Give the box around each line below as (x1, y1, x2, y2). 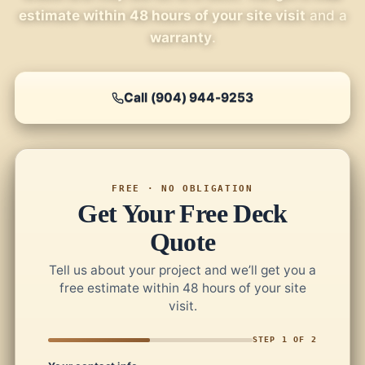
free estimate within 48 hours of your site (59, 280, 306, 296)
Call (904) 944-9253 (124, 90, 253, 105)
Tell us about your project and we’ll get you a (49, 262, 316, 278)
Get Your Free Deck (77, 199, 288, 228)
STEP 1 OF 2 (252, 335, 317, 344)
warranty (149, 29, 212, 46)
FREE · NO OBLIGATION (112, 183, 253, 193)
